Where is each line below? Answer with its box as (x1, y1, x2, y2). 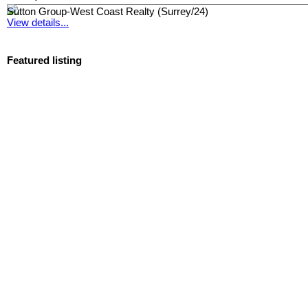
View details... (7, 16, 69, 28)
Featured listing (7, 55, 82, 67)
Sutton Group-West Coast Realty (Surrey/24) (7, 5, 208, 17)
